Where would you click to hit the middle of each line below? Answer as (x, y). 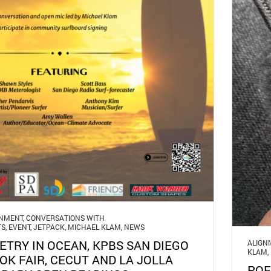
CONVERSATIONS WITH (65, 218)
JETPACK (49, 227)
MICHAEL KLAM (94, 227)
